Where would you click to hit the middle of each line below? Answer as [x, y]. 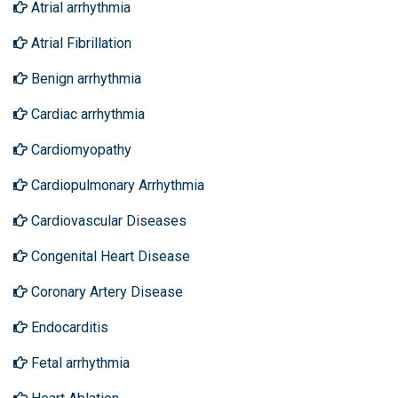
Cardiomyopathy [80, 150]
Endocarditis [68, 327]
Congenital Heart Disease [109, 256]
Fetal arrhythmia [79, 363]
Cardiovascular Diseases [107, 221]
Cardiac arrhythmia [86, 114]
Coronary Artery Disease [105, 292]
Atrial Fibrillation [80, 43]
